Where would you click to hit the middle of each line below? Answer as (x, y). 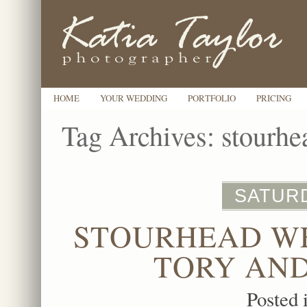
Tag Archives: (142, 135)
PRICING (274, 98)
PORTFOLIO (212, 98)
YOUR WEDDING (134, 98)
